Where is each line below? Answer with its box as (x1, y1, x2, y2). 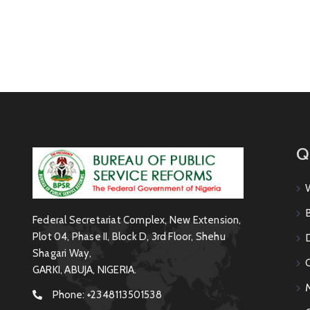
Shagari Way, (33, 247, 92, 260)
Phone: (53, 289, 86, 302)
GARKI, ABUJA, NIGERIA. (33, 264, 137, 277)
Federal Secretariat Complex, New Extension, (33, 214, 241, 227)
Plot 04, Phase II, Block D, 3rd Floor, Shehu (33, 230, 226, 244)
